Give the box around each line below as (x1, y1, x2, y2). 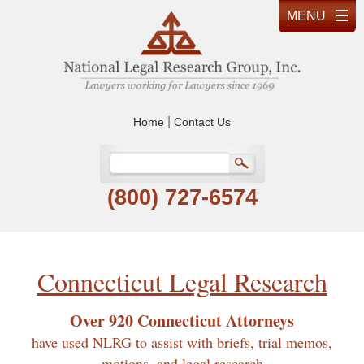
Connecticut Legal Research (37, 263, 327, 299)
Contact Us (174, 115, 231, 128)
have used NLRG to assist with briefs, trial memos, (32, 331, 332, 352)
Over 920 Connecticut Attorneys (70, 308, 294, 332)
